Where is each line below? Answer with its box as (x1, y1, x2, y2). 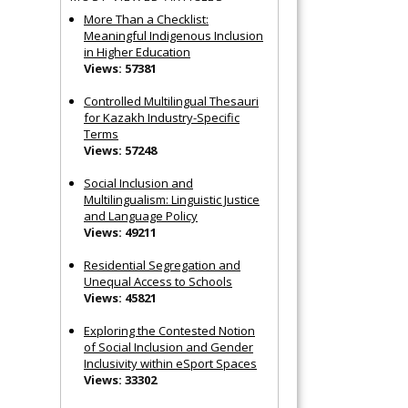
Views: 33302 (84, 371, 157, 388)
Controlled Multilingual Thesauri (84, 92, 259, 109)
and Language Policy (84, 207, 198, 224)
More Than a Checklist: (84, 10, 209, 27)
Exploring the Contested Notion (84, 321, 255, 339)
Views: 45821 (84, 289, 157, 306)
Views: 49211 (84, 223, 157, 240)
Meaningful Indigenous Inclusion (84, 26, 263, 44)
